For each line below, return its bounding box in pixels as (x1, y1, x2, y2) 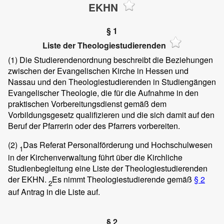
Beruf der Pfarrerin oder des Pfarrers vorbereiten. (8, 119, 180, 131)
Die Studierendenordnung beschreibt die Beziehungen (17, 53, 213, 65)
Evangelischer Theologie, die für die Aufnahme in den (8, 86, 198, 98)
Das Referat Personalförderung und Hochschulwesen (23, 138, 212, 150)
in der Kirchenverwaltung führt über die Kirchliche (8, 151, 182, 163)
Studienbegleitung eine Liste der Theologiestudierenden (8, 162, 207, 174)
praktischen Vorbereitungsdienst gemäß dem (8, 97, 166, 109)
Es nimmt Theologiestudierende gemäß (52, 173, 194, 185)
